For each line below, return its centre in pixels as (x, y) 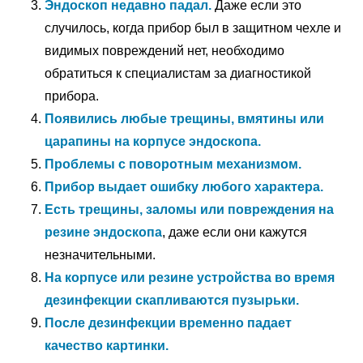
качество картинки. (107, 346)
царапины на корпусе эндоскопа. (153, 141)
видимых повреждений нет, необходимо (164, 51)
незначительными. (100, 255)
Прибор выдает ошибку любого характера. (184, 187)
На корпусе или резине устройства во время (190, 278)
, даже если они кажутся (235, 232)
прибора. (72, 96)
